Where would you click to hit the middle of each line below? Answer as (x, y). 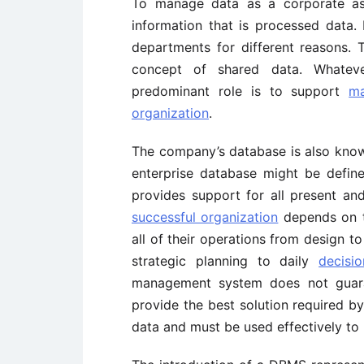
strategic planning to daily (225, 261)
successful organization (205, 217)
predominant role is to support (240, 91)
